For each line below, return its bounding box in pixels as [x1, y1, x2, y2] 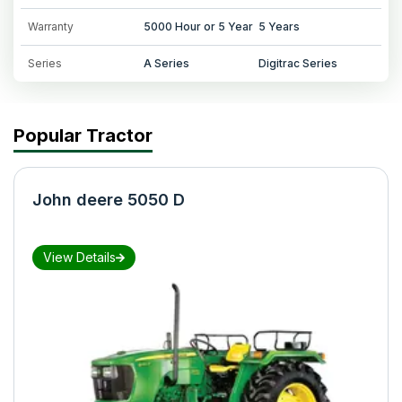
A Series [143, 56, 189, 70]
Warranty [28, 19, 74, 33]
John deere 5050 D [32, 189, 185, 209]
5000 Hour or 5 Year [143, 19, 253, 33]
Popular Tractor [13, 124, 153, 146]
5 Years [258, 19, 301, 33]
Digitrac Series [258, 56, 338, 70]
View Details [43, 249, 116, 265]
